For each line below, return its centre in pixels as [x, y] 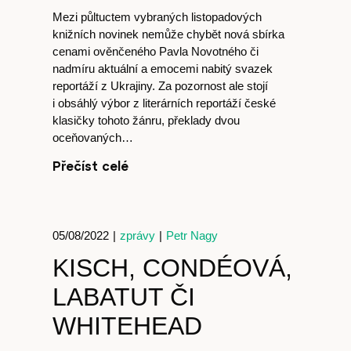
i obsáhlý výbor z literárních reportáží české [165, 103]
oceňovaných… [93, 138]
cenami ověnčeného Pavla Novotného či [156, 51]
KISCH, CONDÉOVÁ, [173, 268]
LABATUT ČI [124, 297]
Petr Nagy [192, 235]
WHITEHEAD [128, 326]
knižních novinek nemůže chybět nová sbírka [169, 34]
